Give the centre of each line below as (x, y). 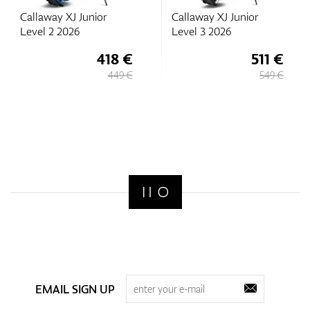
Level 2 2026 (49, 31)
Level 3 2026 (201, 31)
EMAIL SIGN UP (75, 289)
